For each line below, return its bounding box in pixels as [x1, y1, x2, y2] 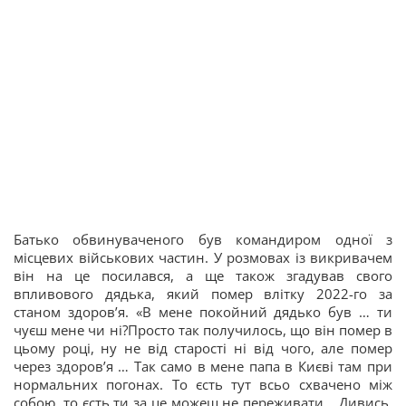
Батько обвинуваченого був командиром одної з [14, 230, 392, 249]
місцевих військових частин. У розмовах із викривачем [14, 248, 392, 267]
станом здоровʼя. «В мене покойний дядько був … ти [14, 303, 392, 322]
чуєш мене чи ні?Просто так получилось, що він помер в [14, 321, 392, 340]
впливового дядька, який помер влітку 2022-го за [14, 285, 392, 304]
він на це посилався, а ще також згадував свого [14, 266, 392, 285]
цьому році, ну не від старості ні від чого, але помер [14, 339, 392, 358]
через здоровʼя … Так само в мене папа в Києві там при [14, 357, 392, 376]
